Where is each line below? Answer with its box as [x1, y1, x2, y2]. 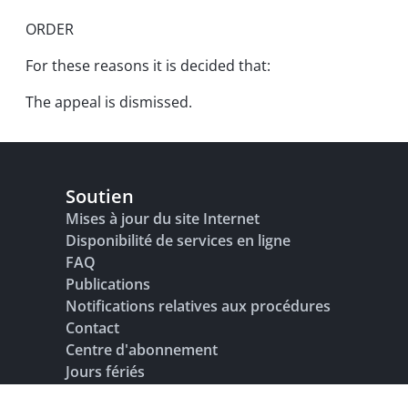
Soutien [66, 184, 134, 209]
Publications [66, 274, 150, 294]
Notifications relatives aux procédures [66, 296, 331, 316]
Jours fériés [66, 362, 145, 382]
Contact [66, 318, 119, 338]
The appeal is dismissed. [25, 92, 192, 112]
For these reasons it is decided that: [25, 56, 270, 76]
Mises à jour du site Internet [66, 209, 260, 229]
